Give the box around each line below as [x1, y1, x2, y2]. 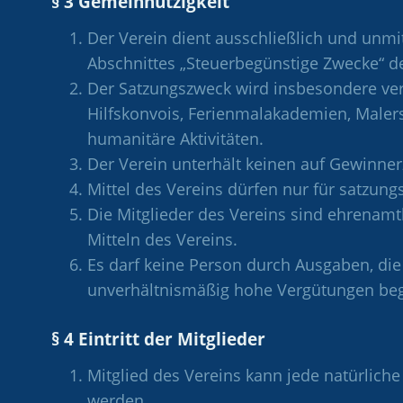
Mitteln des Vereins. [87, 228, 237, 250]
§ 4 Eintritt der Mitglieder [51, 327, 265, 351]
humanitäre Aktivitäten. [87, 127, 264, 149]
